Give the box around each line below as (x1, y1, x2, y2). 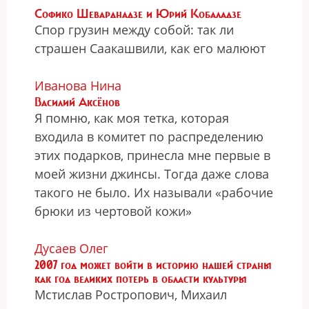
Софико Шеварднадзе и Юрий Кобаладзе (34, 6, 241, 21)
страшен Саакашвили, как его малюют (34, 40, 266, 57)
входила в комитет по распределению (34, 128, 263, 145)
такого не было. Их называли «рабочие (34, 184, 273, 201)
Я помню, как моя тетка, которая (34, 110, 229, 126)
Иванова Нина (34, 77, 121, 94)
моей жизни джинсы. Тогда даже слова (34, 166, 269, 182)
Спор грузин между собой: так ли (34, 21, 234, 38)
